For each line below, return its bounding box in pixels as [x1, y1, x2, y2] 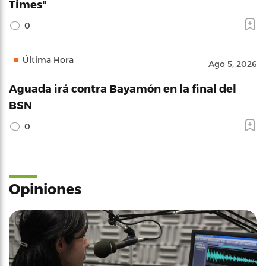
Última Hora [23, 55, 74, 65]
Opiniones [9, 180, 81, 197]
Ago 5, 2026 [208, 59, 257, 69]
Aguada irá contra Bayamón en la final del [9, 82, 236, 94]
